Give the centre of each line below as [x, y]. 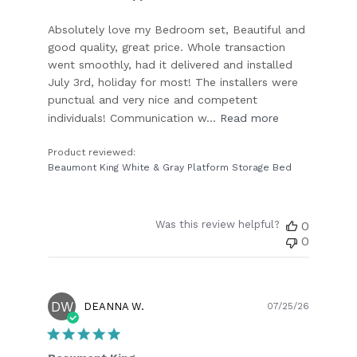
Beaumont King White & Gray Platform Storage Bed [170, 168]
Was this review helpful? [217, 225]
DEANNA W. [114, 307]
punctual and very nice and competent [153, 100]
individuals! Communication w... [132, 118]
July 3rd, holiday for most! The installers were [173, 82]
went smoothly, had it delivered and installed [171, 65]
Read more [250, 118]
